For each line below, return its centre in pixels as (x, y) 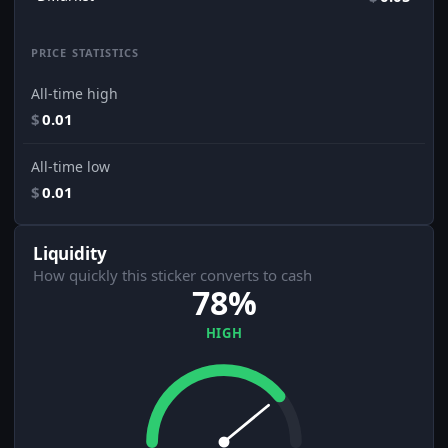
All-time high (74, 94)
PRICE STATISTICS (85, 53)
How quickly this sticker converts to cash (172, 275)
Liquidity (70, 254)
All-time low (70, 167)
